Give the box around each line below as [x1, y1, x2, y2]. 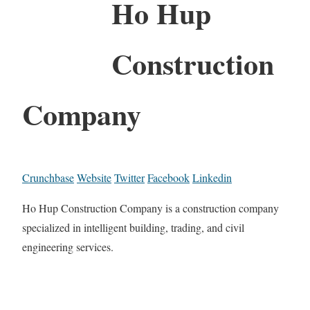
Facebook [147, 170, 190, 185]
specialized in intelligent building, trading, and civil [22, 219, 244, 235]
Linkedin [192, 170, 232, 185]
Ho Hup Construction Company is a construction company [22, 200, 279, 215]
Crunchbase [22, 170, 74, 185]
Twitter [114, 170, 145, 185]
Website [77, 170, 111, 185]
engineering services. [22, 239, 113, 254]
